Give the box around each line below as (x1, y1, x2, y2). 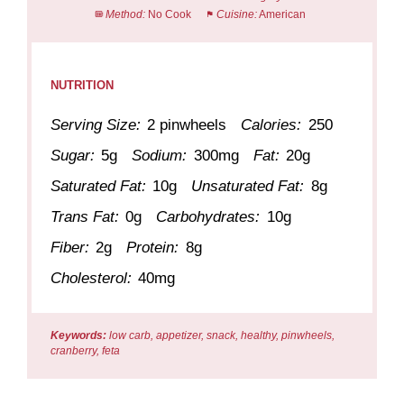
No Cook (147, 7, 191, 21)
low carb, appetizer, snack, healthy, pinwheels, (106, 328, 335, 342)
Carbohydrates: (156, 207, 261, 225)
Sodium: (132, 146, 188, 164)
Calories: (241, 115, 302, 133)
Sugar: (50, 146, 96, 164)
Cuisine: (216, 7, 257, 21)
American (258, 7, 306, 21)
